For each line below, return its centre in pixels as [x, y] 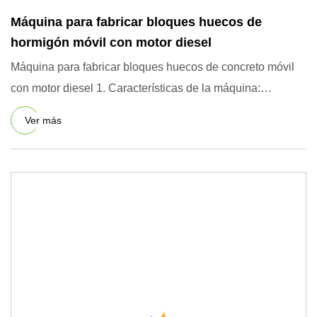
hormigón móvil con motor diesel [111, 42]
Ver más [43, 120]
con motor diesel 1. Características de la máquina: [136, 88]
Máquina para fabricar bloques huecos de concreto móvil [152, 67]
